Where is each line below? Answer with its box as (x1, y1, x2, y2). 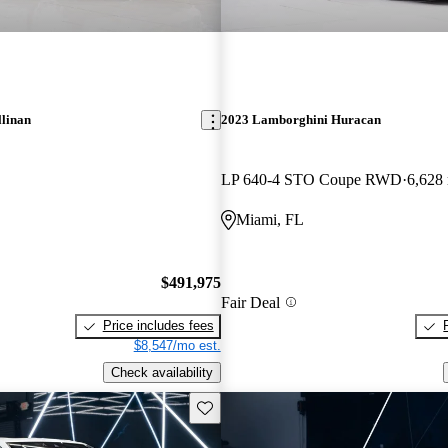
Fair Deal (220, 293, 280, 311)
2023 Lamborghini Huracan (220, 112, 381, 128)
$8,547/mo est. (133, 338, 221, 354)
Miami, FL (235, 210, 304, 228)
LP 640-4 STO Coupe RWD (220, 170, 402, 188)
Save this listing (195, 398, 289, 414)
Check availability (110, 364, 213, 380)
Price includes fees (102, 318, 214, 334)
